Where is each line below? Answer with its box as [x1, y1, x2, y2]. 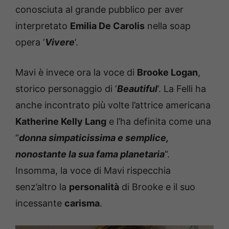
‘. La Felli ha [157, 83, 206, 94]
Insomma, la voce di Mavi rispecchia [15, 165, 171, 176]
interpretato [15, 20, 70, 31]
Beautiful [117, 83, 157, 94]
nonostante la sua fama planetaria [15, 148, 165, 159]
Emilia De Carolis [70, 20, 145, 31]
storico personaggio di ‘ [15, 83, 117, 94]
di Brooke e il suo [119, 181, 195, 192]
